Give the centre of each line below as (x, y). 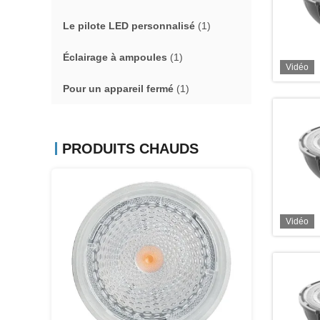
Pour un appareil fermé (118, 89)
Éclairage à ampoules (115, 57)
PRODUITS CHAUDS (130, 149)
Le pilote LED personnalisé (129, 26)
